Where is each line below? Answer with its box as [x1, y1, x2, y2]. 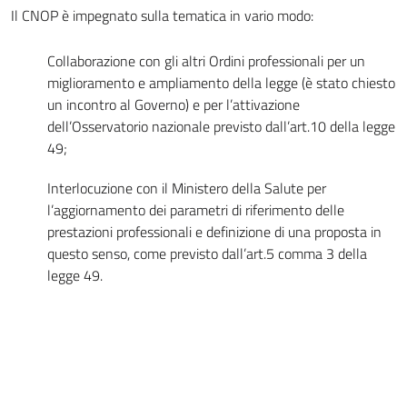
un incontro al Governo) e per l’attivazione [47, 94, 300, 115]
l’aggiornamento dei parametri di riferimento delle [47, 199, 344, 221]
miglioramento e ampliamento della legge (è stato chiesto [47, 72, 395, 94]
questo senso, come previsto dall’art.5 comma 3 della [47, 243, 367, 264]
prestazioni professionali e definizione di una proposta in [47, 221, 382, 243]
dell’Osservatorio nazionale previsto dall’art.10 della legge [47, 115, 395, 137]
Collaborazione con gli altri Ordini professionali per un [47, 50, 365, 72]
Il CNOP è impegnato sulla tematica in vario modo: [11, 5, 313, 26]
